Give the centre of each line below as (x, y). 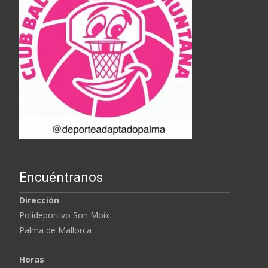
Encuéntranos (61, 177)
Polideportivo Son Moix (64, 215)
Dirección (39, 200)
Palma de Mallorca (55, 230)
